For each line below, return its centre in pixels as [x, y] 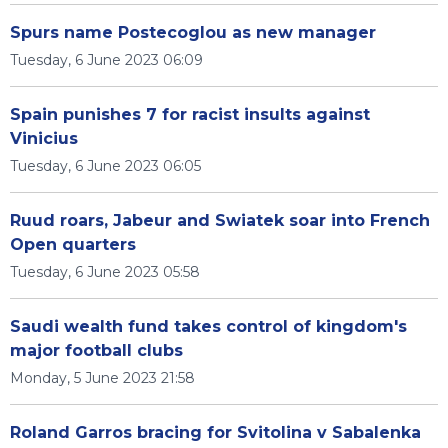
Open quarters [73, 244]
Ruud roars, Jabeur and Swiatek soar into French [220, 220]
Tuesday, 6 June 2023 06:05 [105, 166]
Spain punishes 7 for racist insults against [190, 114]
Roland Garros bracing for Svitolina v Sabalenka [215, 432]
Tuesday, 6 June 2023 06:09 [106, 60]
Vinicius [44, 138]
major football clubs [96, 350]
